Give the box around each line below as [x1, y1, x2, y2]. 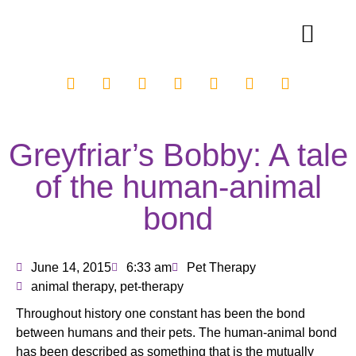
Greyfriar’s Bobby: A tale [8, 137, 348, 172]
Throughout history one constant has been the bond [16, 307, 305, 320]
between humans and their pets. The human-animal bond [16, 326, 337, 339]
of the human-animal [34, 169, 322, 204]
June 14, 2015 [31, 261, 111, 274]
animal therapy [31, 280, 114, 293]
